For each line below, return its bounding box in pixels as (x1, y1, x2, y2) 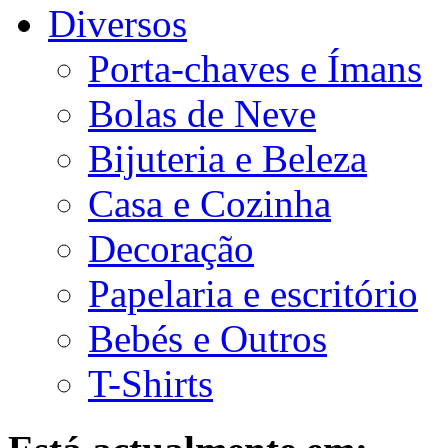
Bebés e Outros (88, 317, 327, 360)
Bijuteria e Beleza (88, 137, 367, 180)
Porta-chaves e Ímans (88, 47, 422, 90)
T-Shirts (88, 362, 213, 405)
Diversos (48, 2, 187, 45)
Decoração (88, 227, 254, 270)
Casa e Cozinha (88, 182, 331, 225)
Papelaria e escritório (88, 272, 418, 315)
